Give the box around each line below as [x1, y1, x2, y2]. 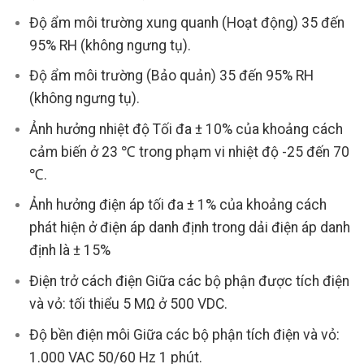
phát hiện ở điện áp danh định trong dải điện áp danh [28, 219, 350, 236]
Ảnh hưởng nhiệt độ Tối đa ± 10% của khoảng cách [28, 120, 343, 137]
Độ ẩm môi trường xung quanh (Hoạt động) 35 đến [28, 14, 344, 31]
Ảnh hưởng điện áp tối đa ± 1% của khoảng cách [28, 197, 327, 214]
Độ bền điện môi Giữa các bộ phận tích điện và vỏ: [28, 326, 340, 343]
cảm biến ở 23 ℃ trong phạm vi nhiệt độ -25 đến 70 [28, 143, 349, 160]
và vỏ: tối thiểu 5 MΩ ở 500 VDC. [28, 296, 227, 312]
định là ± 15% [28, 242, 110, 259]
